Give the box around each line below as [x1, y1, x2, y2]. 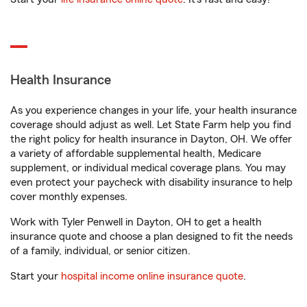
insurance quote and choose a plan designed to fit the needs [10, 231, 293, 242]
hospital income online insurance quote [61, 271, 243, 282]
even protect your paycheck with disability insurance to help [10, 177, 293, 188]
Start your [10, 271, 61, 282]
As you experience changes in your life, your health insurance [10, 105, 297, 116]
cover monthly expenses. [10, 191, 127, 202]
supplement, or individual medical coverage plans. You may [10, 162, 286, 173]
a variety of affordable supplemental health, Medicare [10, 148, 261, 159]
